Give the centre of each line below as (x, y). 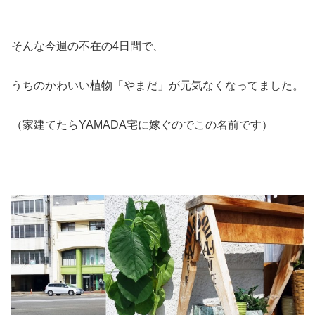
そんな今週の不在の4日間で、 (88, 46)
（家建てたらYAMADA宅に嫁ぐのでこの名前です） (142, 124)
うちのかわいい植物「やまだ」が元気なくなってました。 (157, 85)
